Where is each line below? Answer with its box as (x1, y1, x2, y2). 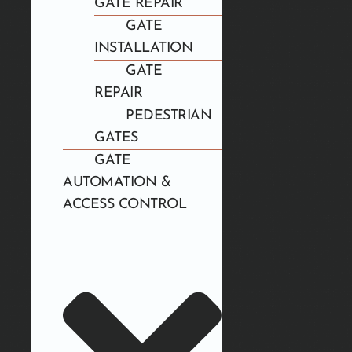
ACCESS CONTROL (63, 197, 186, 213)
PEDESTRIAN (126, 108, 211, 124)
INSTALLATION (94, 41, 192, 57)
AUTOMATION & (63, 175, 170, 191)
